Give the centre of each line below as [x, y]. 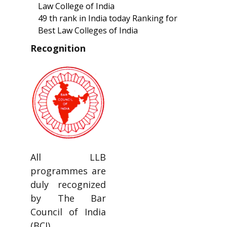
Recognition [58, 48]
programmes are [68, 171]
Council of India [68, 212]
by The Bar [68, 198]
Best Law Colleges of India [88, 30]
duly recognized [68, 185]
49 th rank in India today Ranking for [108, 18]
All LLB [68, 157]
